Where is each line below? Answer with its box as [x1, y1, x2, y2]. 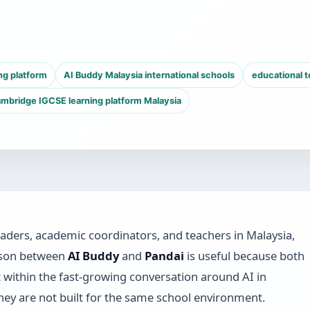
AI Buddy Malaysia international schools [64, 70, 235, 81]
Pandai [144, 247, 184, 264]
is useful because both [183, 247, 304, 264]
